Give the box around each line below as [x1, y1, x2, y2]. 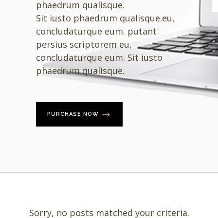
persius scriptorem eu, [36, 38, 132, 51]
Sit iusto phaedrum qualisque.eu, [36, 12, 175, 24]
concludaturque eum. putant [36, 25, 157, 37]
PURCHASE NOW [47, 111, 99, 118]
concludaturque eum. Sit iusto [36, 52, 163, 64]
